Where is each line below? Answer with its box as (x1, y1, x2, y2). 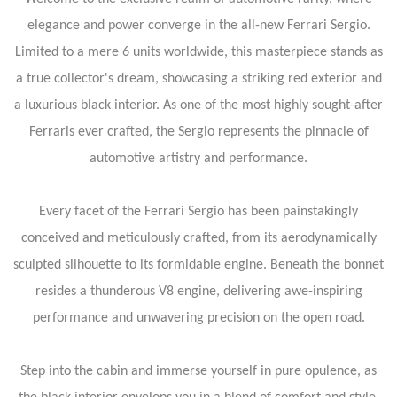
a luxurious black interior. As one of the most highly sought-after (14, 97, 383, 113)
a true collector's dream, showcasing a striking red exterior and (15, 71, 382, 86)
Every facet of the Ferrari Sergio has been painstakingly (39, 204, 358, 219)
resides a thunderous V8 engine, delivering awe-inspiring (35, 284, 362, 299)
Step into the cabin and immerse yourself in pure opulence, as (20, 363, 377, 378)
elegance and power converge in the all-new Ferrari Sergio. (27, 18, 370, 33)
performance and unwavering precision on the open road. (32, 310, 365, 325)
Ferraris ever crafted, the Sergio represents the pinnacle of (28, 124, 369, 139)
